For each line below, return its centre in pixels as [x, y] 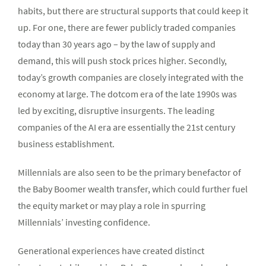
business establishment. [66, 144]
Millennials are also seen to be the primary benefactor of [129, 172]
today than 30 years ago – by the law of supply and [117, 44]
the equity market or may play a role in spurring [112, 206]
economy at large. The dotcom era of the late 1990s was [127, 94]
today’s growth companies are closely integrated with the [131, 77]
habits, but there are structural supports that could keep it [133, 11]
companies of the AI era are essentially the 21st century [126, 127]
